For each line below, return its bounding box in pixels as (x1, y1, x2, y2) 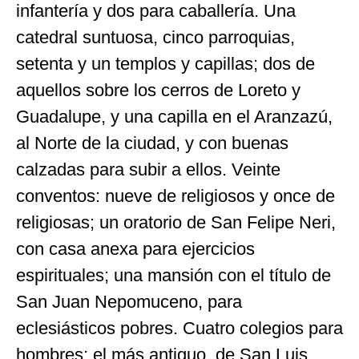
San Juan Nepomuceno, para (16, 291, 242, 312)
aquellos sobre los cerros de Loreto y (16, 79, 301, 100)
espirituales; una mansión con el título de (16, 264, 331, 285)
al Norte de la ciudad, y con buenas (16, 132, 288, 153)
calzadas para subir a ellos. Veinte (16, 159, 280, 179)
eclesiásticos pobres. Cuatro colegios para (16, 317, 343, 338)
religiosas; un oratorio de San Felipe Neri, (16, 212, 336, 232)
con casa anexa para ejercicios (16, 238, 255, 259)
